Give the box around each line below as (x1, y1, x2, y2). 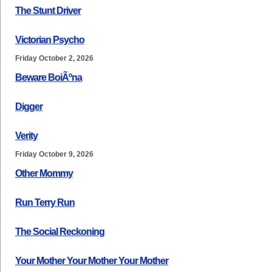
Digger (15, 101, 42, 112)
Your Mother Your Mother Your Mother (15, 256, 168, 266)
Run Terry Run (15, 197, 75, 208)
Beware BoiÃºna (15, 72, 82, 83)
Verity (15, 131, 38, 141)
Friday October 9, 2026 (15, 150, 93, 158)
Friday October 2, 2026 (15, 54, 93, 63)
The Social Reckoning (15, 226, 104, 237)
